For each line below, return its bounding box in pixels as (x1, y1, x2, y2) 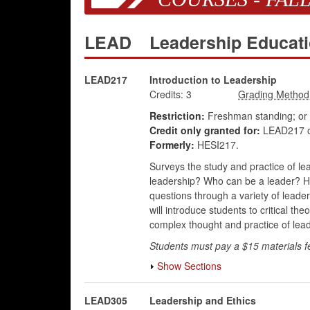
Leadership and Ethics (149, 293, 256, 307)
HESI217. (194, 138, 239, 152)
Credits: (149, 87, 183, 101)
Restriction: (149, 109, 205, 122)
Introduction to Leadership (149, 73, 277, 86)
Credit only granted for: (149, 123, 260, 137)
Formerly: (149, 138, 194, 152)
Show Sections (156, 259, 221, 273)
